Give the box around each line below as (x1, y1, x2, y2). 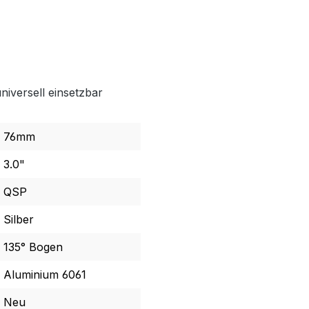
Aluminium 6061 (3, 267, 86, 281)
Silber (3, 212, 34, 226)
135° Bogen (3, 239, 63, 254)
